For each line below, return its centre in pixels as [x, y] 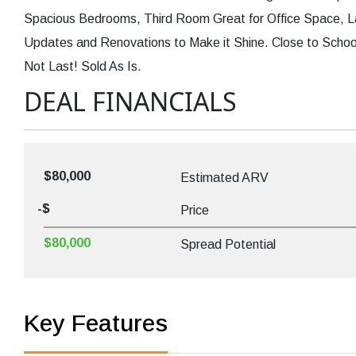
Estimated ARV [224, 178]
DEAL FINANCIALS [130, 102]
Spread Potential [228, 245]
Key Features [96, 323]
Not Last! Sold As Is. [83, 67]
